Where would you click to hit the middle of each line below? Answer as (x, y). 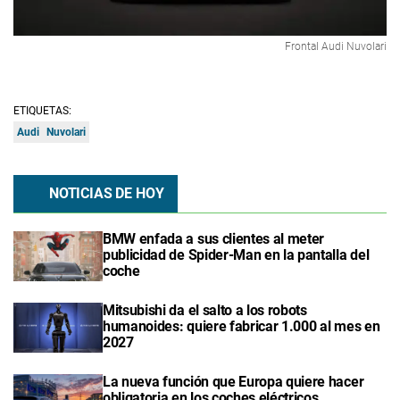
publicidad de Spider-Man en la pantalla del (236, 254)
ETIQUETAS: (42, 110)
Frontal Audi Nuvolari (336, 46)
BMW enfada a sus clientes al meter (214, 238)
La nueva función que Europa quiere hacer (233, 382)
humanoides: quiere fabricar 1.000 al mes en (242, 327)
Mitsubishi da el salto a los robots (205, 311)
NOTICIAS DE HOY (105, 193)
